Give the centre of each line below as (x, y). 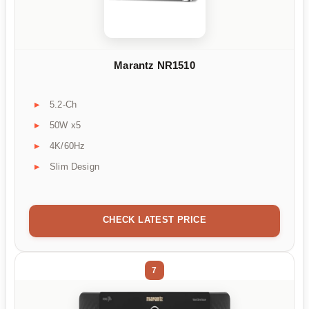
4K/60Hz (68, 146)
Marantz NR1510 (154, 65)
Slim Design (74, 167)
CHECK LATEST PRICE (154, 220)
